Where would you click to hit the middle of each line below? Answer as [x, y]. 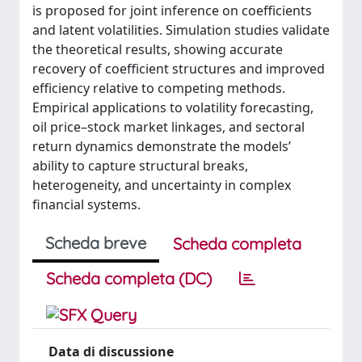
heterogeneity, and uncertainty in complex [162, 185]
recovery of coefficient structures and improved [179, 69]
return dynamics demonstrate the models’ [162, 146]
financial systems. [86, 204]
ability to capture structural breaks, [140, 166]
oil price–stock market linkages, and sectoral [168, 127]
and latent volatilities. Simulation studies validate [181, 30]
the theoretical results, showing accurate [158, 49]
